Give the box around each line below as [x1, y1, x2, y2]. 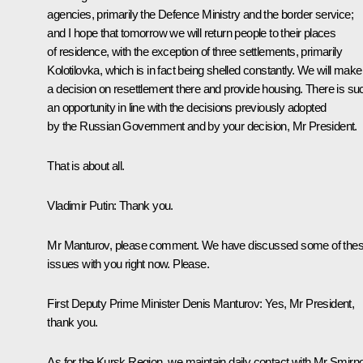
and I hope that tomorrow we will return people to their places [47, 26, 336, 41]
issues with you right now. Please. [47, 257, 209, 271]
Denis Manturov [181, 297, 260, 311]
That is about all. [47, 159, 125, 173]
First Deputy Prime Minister [47, 297, 182, 311]
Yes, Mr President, [265, 297, 355, 311]
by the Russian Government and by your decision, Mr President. [47, 119, 357, 134]
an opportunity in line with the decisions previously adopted [47, 100, 327, 115]
